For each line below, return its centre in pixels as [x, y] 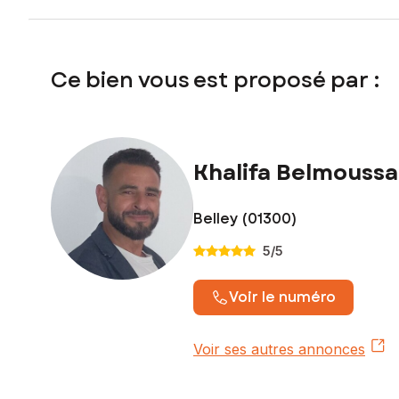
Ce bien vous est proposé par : [215, 79]
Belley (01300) [245, 218]
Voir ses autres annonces [279, 349]
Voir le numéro [282, 297]
